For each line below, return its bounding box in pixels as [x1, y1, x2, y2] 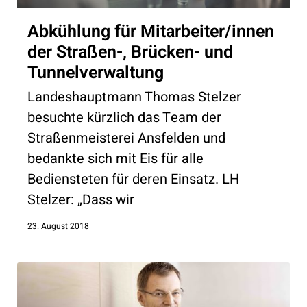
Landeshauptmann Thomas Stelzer [27, 86, 241, 107]
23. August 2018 [27, 219, 89, 232]
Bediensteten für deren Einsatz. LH [27, 169, 239, 189]
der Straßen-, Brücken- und [27, 39, 233, 65]
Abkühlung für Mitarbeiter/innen [27, 19, 274, 45]
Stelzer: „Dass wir [27, 189, 134, 210]
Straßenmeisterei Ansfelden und [27, 127, 225, 148]
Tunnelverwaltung [27, 60, 164, 86]
